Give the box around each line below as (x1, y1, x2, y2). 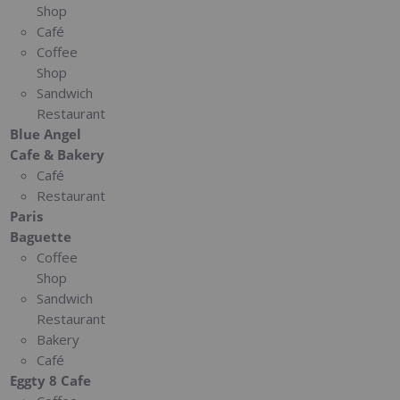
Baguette (10, 227, 72, 246)
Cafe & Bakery (10, 145, 105, 163)
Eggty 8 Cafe (10, 371, 92, 389)
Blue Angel (10, 124, 82, 143)
